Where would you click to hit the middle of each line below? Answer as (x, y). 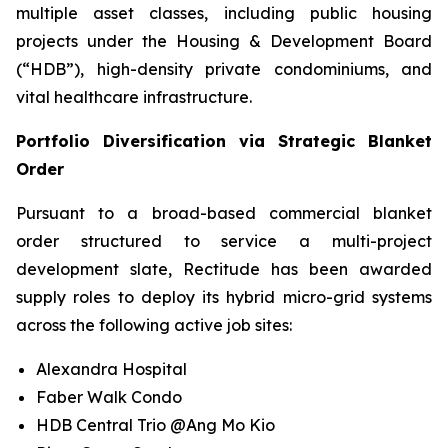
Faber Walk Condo (109, 397)
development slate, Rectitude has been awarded (224, 269)
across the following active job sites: (154, 325)
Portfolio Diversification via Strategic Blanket (224, 141)
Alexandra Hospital (111, 369)
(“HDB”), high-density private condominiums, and (224, 69)
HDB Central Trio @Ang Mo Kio (155, 425)
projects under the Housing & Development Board (224, 41)
